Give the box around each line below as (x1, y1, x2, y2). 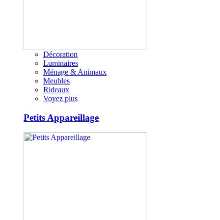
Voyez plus (43, 94, 78, 103)
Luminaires (43, 59, 78, 67)
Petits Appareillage (24, 112, 99, 123)
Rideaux (43, 85, 69, 94)
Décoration (43, 50, 78, 58)
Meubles (43, 77, 70, 85)
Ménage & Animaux (43, 68, 107, 76)
